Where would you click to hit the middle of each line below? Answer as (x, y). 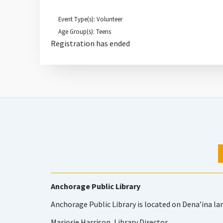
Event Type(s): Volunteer (90, 19)
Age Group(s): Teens (85, 31)
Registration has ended (90, 43)
